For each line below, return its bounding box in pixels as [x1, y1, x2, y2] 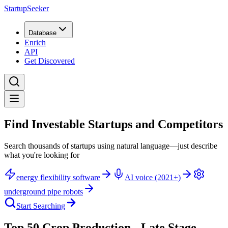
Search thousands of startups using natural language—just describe [4, 141, 217, 150]
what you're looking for [4, 150, 79, 159]
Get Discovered [24, 56, 75, 65]
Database [28, 29, 56, 37]
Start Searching [16, 201, 65, 210]
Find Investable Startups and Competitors [4, 117, 223, 131]
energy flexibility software [16, 173, 100, 182]
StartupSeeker [4, 4, 49, 13]
